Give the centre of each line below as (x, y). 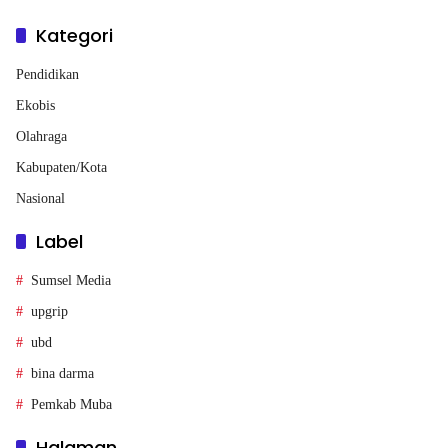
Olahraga (41, 137)
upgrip (49, 312)
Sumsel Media (71, 281)
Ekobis (35, 106)
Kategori (74, 36)
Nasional (40, 199)
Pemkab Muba (71, 405)
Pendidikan (47, 75)
